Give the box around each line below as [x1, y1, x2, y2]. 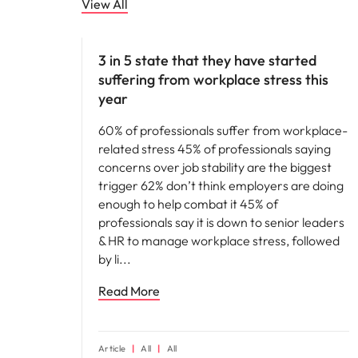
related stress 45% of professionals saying [98, 141, 331, 157]
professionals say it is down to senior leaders [98, 214, 344, 230]
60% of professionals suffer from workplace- [98, 122, 348, 138]
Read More [98, 283, 160, 299]
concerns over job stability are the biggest [98, 159, 332, 175]
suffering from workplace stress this [98, 70, 328, 89]
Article [98, 343, 126, 354]
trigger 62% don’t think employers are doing [98, 177, 344, 193]
